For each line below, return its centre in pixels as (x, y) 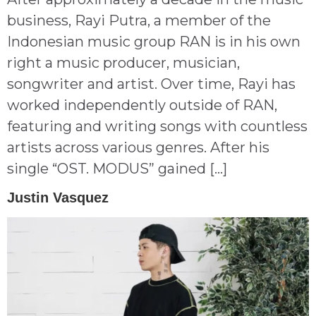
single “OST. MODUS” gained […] (117, 168)
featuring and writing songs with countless (157, 126)
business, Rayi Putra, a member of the (139, 20)
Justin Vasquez (58, 198)
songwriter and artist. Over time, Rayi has (151, 84)
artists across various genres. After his (138, 147)
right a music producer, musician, (123, 62)
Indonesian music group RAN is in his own (154, 41)
